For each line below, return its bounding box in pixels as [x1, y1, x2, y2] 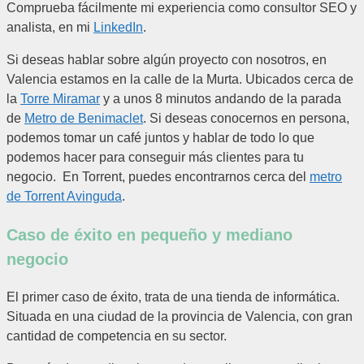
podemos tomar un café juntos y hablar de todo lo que [6, 131, 314, 145]
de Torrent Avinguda [6, 189, 122, 204]
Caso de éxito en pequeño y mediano [6, 226, 292, 245]
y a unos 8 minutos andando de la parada [100, 92, 341, 106]
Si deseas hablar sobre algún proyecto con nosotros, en [6, 53, 327, 67]
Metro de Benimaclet [24, 111, 143, 126]
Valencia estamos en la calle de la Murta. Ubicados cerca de [6, 72, 353, 87]
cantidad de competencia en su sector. [6, 329, 227, 344]
